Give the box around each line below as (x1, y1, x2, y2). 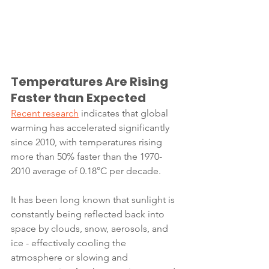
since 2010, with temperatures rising (11, 136, 165, 148)
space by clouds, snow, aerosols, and (11, 223, 171, 235)
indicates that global (79, 107, 171, 119)
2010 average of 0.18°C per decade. (11, 165, 161, 177)
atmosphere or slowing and (11, 252, 130, 264)
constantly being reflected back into (11, 208, 167, 220)
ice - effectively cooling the (11, 237, 128, 249)
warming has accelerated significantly (11, 122, 172, 134)
